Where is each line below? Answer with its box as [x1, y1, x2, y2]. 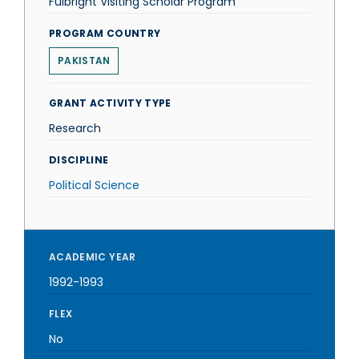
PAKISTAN [58, 54, 111, 67]
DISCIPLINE [49, 153, 109, 167]
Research [49, 120, 101, 136]
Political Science [49, 177, 139, 193]
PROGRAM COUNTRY [49, 26, 161, 40]
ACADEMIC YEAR [49, 250, 136, 264]
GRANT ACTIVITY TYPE [49, 96, 171, 110]
